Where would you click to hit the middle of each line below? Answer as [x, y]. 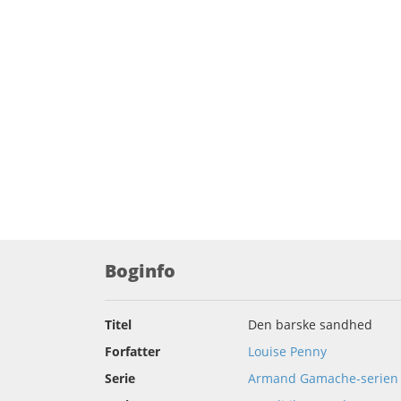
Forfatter [132, 351]
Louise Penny [287, 351]
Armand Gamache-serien [323, 378]
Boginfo [140, 271]
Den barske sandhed [310, 324]
